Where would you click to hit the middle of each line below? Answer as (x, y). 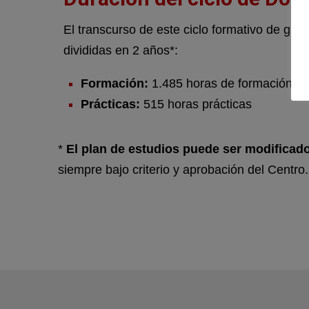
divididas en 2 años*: (121, 51)
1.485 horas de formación (220, 84)
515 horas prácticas (196, 104)
